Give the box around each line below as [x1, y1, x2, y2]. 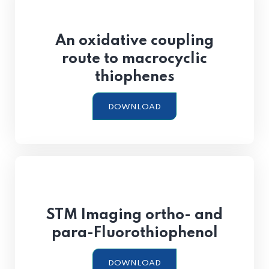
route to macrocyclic [62, 52, 207, 67]
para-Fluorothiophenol [51, 226, 218, 241]
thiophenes [94, 70, 175, 85]
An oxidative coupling [55, 34, 214, 49]
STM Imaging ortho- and [46, 208, 223, 223]
